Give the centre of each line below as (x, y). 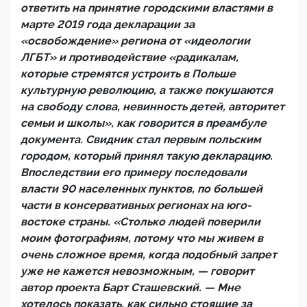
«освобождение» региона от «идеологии (135, 41)
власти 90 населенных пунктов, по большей (142, 189)
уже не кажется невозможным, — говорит (137, 271)
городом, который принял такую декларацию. (147, 156)
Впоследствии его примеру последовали (134, 172)
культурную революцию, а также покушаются (147, 90)
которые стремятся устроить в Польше (128, 74)
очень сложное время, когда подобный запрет (149, 255)
